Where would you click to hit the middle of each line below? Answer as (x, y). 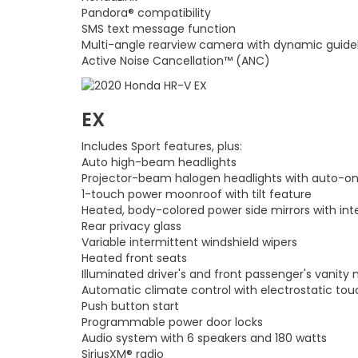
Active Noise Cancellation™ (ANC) (176, 60)
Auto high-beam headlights (159, 162)
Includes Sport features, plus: (162, 146)
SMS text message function (159, 28)
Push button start (130, 306)
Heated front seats (134, 258)
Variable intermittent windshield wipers (189, 242)
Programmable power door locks (172, 322)
